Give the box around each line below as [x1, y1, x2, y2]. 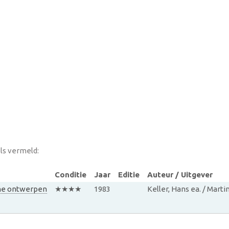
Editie [118, 170, 140, 179]
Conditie [54, 170, 86, 179]
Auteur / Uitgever [147, 170, 213, 179]
